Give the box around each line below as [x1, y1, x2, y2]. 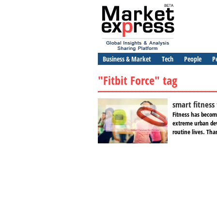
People [184, 54, 201, 63]
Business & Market [103, 54, 151, 63]
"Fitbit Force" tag [98, 72, 177, 88]
